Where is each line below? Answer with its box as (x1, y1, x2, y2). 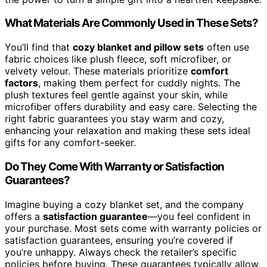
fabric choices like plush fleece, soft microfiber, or (5, 53, 231, 66)
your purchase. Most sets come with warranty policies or (5, 222, 262, 234)
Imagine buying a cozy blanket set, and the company (5, 198, 244, 210)
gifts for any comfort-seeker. (5, 136, 136, 149)
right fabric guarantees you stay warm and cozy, (5, 113, 224, 125)
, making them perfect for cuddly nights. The (38, 77, 240, 89)
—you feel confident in (148, 210, 250, 222)
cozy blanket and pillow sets (73, 41, 204, 54)
